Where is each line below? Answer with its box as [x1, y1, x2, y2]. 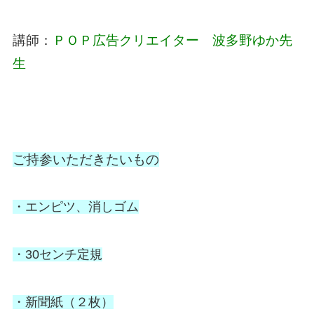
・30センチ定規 [12, 247, 102, 262]
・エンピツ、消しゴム [12, 200, 139, 214]
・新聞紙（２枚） [12, 295, 114, 310]
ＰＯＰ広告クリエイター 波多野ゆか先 [52, 32, 292, 48]
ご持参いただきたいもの [12, 151, 159, 167]
